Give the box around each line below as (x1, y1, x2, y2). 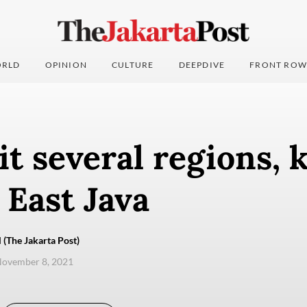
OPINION (45, 60, 88, 71)
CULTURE (112, 60, 154, 71)
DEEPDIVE (178, 60, 225, 71)
